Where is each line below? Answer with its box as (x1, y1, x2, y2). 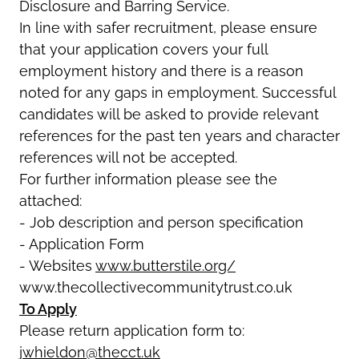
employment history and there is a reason (19, 62, 304, 79)
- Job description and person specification (19, 213, 304, 231)
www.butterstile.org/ (95, 256, 236, 274)
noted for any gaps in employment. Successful (19, 83, 336, 101)
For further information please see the (19, 170, 277, 188)
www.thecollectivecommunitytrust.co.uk (19, 278, 292, 296)
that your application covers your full (19, 40, 268, 58)
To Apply (19, 300, 77, 317)
